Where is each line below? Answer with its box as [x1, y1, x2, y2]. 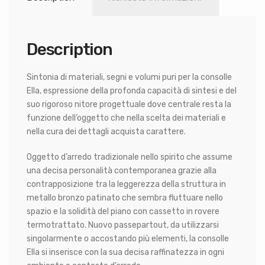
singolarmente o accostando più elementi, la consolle [27, 233, 229, 244]
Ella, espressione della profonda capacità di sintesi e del [27, 85, 237, 96]
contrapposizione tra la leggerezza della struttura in [27, 179, 226, 189]
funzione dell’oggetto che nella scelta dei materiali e [27, 112, 226, 123]
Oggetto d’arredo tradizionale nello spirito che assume [27, 151, 232, 162]
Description [27, 40, 112, 60]
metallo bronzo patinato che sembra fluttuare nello [27, 192, 223, 203]
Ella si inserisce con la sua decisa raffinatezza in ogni [27, 247, 224, 257]
